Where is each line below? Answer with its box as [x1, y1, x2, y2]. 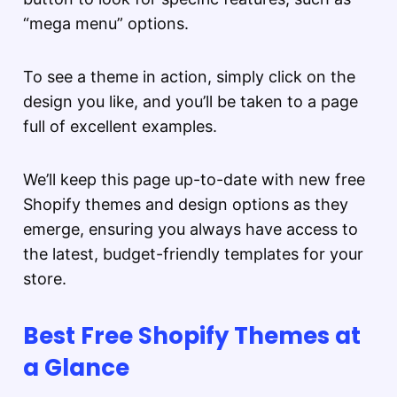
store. [23, 269, 66, 289]
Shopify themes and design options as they [23, 195, 348, 214]
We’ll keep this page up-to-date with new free [23, 170, 365, 190]
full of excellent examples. [23, 117, 217, 136]
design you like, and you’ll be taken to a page [23, 92, 358, 112]
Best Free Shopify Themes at [23, 320, 361, 353]
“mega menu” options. [23, 14, 189, 34]
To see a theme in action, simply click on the [23, 67, 355, 87]
